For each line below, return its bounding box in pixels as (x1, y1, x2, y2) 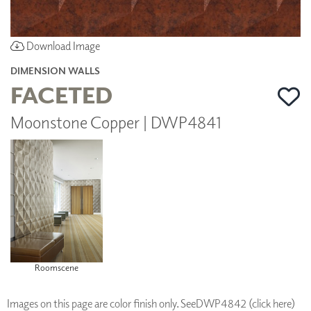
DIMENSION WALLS (10, 64, 100, 76)
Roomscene (34, 261, 78, 274)
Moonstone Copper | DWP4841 (10, 110, 222, 132)
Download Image (24, 38, 100, 53)
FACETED (10, 78, 112, 109)
